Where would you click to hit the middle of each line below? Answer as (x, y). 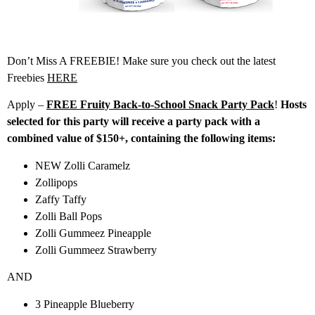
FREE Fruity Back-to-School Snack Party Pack (160, 105)
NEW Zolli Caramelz (83, 165)
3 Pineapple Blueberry (85, 304)
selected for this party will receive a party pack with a (134, 122)
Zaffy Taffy (61, 199)
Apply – (27, 105)
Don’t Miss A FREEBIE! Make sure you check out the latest (141, 61)
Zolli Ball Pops (69, 216)
